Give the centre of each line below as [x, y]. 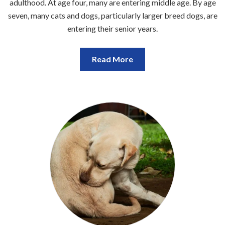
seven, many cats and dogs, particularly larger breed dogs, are [113, 16]
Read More [113, 59]
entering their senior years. [113, 29]
